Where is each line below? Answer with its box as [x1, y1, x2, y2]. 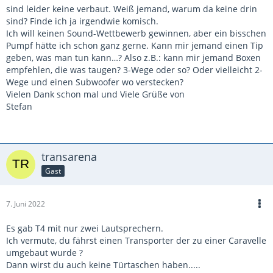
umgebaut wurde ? [6, 247, 83, 258]
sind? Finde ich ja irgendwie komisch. [6, 15, 158, 27]
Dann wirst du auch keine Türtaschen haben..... [6, 259, 200, 271]
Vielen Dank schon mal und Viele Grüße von [6, 88, 185, 100]
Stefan [6, 101, 32, 112]
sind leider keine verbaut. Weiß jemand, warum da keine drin [6, 3, 257, 15]
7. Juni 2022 [6, 199, 45, 209]
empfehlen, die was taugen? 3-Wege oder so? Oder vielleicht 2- [6, 64, 263, 76]
